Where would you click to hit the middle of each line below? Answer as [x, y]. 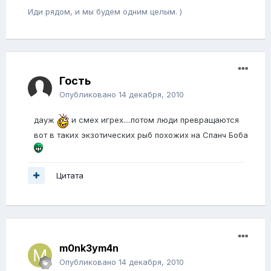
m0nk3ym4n [89, 248]
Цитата [70, 175]
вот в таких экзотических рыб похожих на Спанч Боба [141, 135]
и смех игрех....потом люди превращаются [154, 120]
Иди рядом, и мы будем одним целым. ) [105, 12]
